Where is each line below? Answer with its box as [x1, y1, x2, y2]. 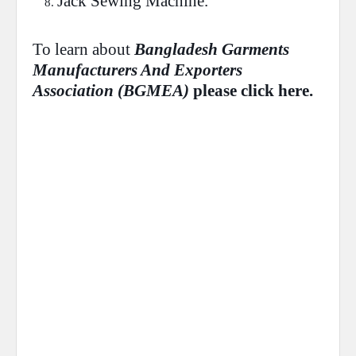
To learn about [33, 40, 134, 59]
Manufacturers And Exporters [33, 60, 242, 79]
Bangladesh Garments [134, 40, 289, 59]
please [189, 81, 241, 100]
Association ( [33, 81, 123, 100]
